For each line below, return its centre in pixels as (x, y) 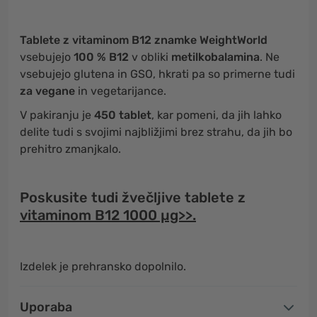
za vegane (47, 91)
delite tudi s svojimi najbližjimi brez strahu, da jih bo (156, 132)
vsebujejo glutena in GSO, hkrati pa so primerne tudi (157, 74)
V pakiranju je (57, 115)
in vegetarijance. (121, 91)
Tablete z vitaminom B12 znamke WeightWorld (144, 40)
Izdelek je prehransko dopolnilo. (103, 266)
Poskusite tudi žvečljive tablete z (133, 197)
